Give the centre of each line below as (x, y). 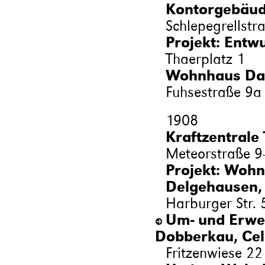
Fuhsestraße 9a (213, 92)
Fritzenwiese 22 (214, 253)
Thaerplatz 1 (205, 59)
